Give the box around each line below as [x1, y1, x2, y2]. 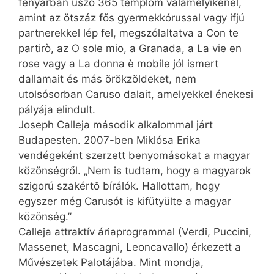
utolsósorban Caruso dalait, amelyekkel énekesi [18, 88, 253, 101]
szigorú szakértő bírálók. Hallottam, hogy [18, 180, 220, 193]
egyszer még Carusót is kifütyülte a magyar [18, 195, 231, 208]
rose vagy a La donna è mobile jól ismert [18, 57, 218, 70]
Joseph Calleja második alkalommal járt [18, 119, 213, 131]
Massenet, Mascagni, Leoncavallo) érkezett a [18, 241, 241, 254]
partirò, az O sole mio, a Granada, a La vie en [18, 42, 242, 55]
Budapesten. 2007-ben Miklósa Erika [18, 134, 201, 147]
